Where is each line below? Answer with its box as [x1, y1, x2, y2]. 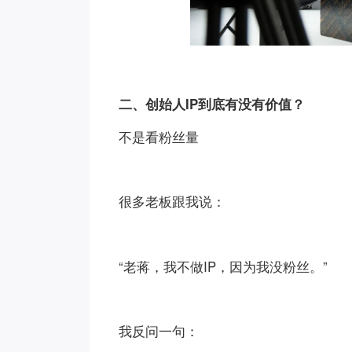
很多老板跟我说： [119, 192, 226, 211]
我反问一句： [119, 321, 200, 341]
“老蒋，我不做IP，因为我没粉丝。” [119, 256, 328, 276]
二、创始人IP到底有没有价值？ [119, 94, 306, 114]
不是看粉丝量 [119, 126, 200, 146]
